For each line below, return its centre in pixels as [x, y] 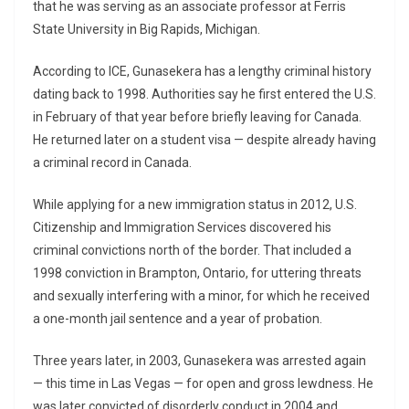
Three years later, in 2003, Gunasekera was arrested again [199, 360]
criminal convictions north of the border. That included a [192, 250]
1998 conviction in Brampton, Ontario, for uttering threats [197, 273]
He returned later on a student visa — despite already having [204, 139]
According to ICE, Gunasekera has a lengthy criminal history [202, 71]
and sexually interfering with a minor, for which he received [201, 295]
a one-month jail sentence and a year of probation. [178, 318]
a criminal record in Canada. [112, 162]
